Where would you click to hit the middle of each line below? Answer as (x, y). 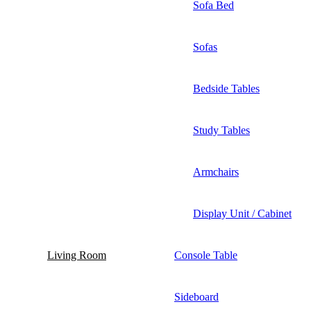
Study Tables (221, 130)
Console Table (206, 255)
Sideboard (196, 296)
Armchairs (216, 171)
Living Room (77, 255)
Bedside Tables (226, 88)
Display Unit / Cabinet (242, 213)
